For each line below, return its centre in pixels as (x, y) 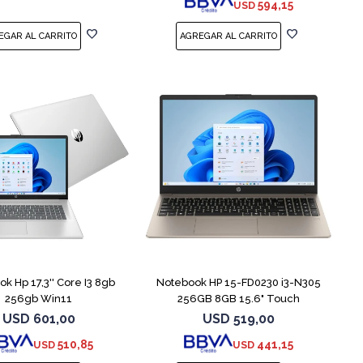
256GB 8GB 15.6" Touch (239, 298)
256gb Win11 (39, 298)
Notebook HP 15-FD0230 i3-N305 (239, 282)
